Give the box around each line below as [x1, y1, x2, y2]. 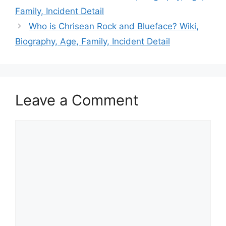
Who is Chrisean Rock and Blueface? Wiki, [29, 21, 199, 31]
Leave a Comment [15, 91, 139, 109]
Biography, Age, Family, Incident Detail [15, 36, 170, 46]
